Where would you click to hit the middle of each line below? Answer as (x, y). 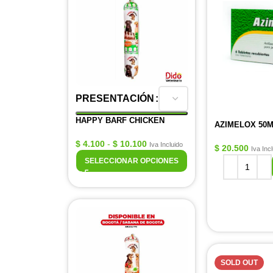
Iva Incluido (166, 144)
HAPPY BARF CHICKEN (120, 120)
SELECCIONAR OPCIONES (132, 161)
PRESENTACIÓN (115, 98)
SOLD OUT (239, 263)
